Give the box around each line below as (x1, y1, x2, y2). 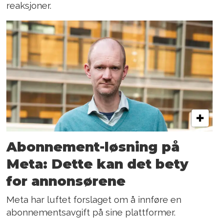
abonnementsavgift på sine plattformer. (6, 206, 176, 218)
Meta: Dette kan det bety (6, 155, 189, 172)
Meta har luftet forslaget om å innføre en (6, 194, 182, 205)
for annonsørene (6, 173, 126, 189)
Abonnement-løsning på (6, 138, 180, 155)
